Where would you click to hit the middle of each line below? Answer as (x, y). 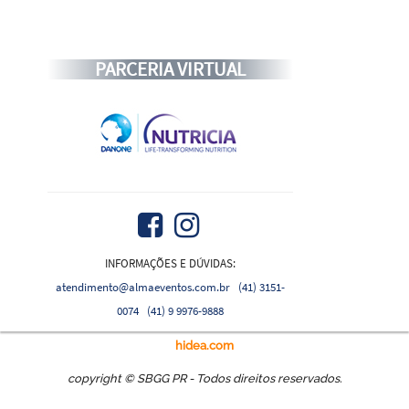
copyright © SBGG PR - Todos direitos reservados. (204, 378)
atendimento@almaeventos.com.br (143, 287)
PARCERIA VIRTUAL (171, 70)
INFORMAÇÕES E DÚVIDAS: (171, 263)
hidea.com (204, 346)
